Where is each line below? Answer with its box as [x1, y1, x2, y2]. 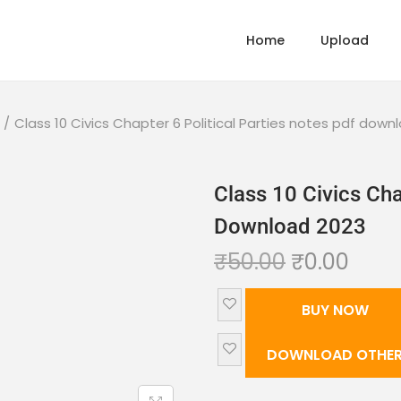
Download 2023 [214, 214, 366, 239]
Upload [320, 31, 369, 49]
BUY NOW [301, 300, 369, 320]
